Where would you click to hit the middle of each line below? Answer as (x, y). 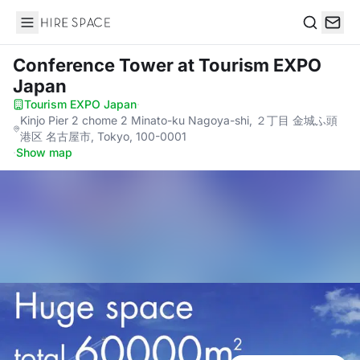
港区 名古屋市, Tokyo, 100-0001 (103, 136)
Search (322, 39)
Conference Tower (95, 65)
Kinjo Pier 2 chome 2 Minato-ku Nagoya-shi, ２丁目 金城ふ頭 (178, 120)
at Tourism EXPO (250, 65)
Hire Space (49, 31)
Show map (44, 152)
